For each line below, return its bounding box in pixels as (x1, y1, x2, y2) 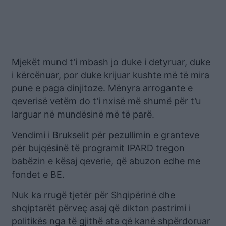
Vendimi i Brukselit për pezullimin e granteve (12, 129, 199, 140)
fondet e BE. (12, 168, 65, 180)
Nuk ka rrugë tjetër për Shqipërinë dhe (12, 189, 175, 200)
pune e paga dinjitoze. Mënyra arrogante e (12, 82, 193, 93)
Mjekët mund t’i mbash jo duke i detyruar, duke (12, 56, 210, 67)
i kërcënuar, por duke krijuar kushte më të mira (12, 69, 209, 80)
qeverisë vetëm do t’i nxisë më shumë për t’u (12, 95, 201, 106)
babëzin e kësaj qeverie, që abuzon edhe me (12, 155, 200, 166)
